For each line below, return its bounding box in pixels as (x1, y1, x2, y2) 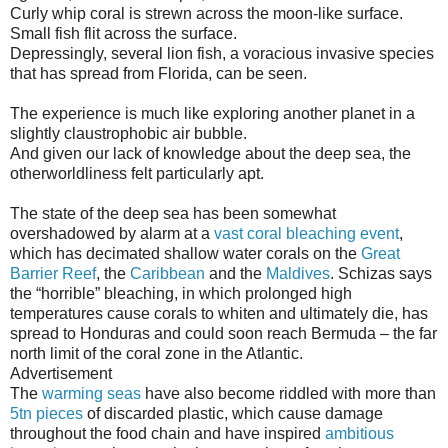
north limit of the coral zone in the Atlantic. (10, 344, 303, 362)
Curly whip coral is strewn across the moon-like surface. (10, 4, 403, 22)
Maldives (266, 264, 330, 282)
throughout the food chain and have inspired (10, 424, 325, 442)
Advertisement (10, 364, 112, 382)
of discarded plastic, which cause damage (83, 404, 383, 422)
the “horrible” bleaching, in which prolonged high (10, 284, 352, 302)
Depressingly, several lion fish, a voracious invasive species (10, 44, 434, 62)
